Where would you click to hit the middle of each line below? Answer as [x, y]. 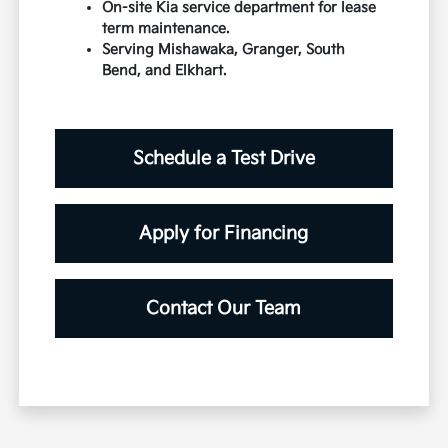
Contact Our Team [224, 309]
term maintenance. [166, 29]
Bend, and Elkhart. [164, 71]
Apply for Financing [224, 234]
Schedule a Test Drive [223, 159]
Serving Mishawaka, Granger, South [224, 50]
